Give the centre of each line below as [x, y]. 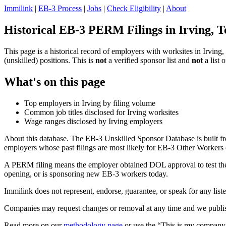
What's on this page [55, 81]
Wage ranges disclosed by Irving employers [93, 121]
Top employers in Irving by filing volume [90, 103]
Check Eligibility [134, 8]
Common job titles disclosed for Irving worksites [101, 112]
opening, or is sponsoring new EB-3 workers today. [86, 174]
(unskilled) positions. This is [50, 60]
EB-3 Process [60, 8]
